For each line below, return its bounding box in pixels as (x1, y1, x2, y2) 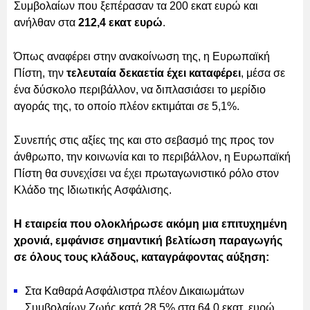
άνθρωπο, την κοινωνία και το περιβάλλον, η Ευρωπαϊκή (14, 150, 291, 163)
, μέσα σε (241, 66, 285, 79)
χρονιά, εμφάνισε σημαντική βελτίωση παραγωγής (14, 234, 282, 246)
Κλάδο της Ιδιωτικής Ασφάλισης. (14, 183, 172, 196)
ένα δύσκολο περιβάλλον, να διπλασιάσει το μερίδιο (14, 83, 266, 95)
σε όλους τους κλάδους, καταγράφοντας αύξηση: (14, 250, 269, 263)
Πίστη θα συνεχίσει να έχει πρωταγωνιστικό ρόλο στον (14, 167, 279, 179)
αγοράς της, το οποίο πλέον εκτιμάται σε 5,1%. (14, 100, 239, 112)
